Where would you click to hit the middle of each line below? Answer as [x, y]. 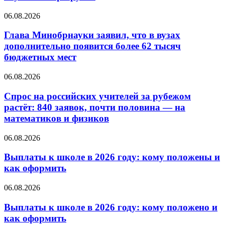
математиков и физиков [57, 118]
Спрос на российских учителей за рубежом [97, 96]
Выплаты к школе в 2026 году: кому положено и [111, 207]
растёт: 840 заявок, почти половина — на [95, 107]
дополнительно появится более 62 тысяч [92, 46]
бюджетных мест [40, 57]
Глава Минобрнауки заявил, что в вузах [92, 35]
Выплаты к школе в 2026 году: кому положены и [112, 157]
